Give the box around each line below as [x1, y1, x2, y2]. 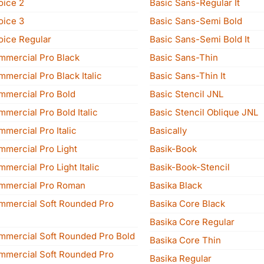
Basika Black [150, 180, 202, 191]
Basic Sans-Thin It [150, 70, 226, 81]
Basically [150, 125, 187, 136]
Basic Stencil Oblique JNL [150, 107, 258, 118]
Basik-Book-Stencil [150, 161, 230, 173]
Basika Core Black [150, 198, 225, 209]
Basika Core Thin [150, 235, 221, 246]
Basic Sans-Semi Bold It [150, 34, 250, 45]
